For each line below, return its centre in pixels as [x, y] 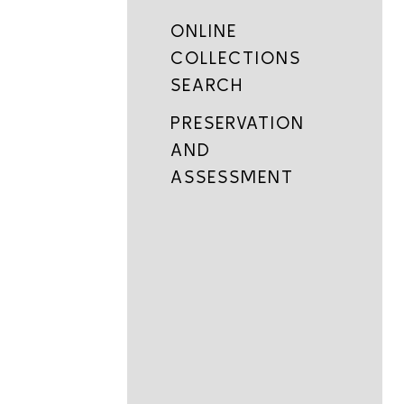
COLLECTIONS [236, 57]
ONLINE [204, 30]
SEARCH [207, 84]
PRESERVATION [238, 122]
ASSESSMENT [233, 176]
